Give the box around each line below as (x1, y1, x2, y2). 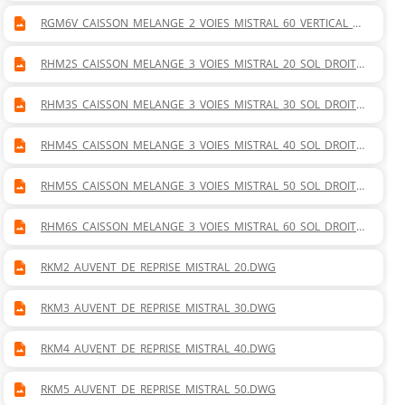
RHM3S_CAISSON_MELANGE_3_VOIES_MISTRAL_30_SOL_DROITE (41, 97, 363, 113)
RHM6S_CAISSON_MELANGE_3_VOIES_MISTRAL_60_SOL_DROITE (41, 219, 363, 235)
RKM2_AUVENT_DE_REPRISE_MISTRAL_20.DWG (41, 259, 276, 276)
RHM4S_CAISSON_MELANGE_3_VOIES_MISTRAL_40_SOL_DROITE (41, 137, 363, 154)
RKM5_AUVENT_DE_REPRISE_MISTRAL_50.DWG (41, 381, 276, 398)
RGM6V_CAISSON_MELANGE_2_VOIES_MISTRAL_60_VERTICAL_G (41, 15, 361, 32)
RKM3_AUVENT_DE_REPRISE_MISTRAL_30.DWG (41, 300, 276, 316)
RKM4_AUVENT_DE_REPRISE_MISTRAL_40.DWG (41, 341, 276, 357)
